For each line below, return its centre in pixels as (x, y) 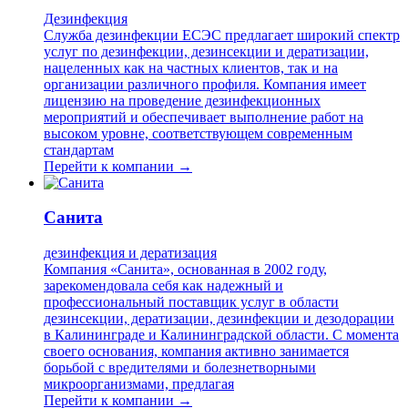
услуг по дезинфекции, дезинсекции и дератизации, (206, 51)
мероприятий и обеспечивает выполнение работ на (204, 117)
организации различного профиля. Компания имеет (205, 84)
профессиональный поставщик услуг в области (191, 302)
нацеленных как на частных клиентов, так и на (191, 67)
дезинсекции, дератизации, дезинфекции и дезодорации (219, 319)
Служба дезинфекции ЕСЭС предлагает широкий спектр (222, 35)
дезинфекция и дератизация (130, 253)
